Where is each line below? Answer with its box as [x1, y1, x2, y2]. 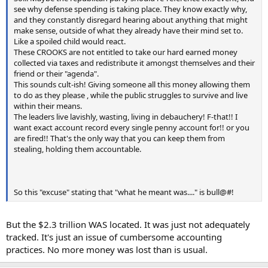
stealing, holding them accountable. [14, 143, 141, 154]
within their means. [14, 100, 82, 111]
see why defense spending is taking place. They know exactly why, [14, 3, 247, 14]
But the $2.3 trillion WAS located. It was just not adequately [6, 218, 250, 231]
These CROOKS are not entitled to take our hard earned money [14, 46, 237, 57]
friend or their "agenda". [14, 68, 99, 79]
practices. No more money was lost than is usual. [6, 243, 208, 256]
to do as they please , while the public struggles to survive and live [14, 89, 248, 100]
